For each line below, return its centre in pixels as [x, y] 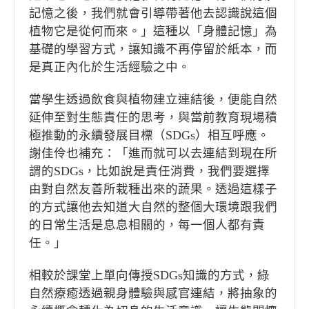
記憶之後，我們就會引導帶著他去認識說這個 [153, 13]
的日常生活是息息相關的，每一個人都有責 [147, 225]
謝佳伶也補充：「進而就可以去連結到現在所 [153, 153]
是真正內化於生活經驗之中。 [110, 67]
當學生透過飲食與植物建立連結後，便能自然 [153, 100]
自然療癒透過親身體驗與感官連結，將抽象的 [153, 293]
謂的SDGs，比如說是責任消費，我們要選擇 [149, 171]
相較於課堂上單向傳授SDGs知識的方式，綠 [149, 276]
